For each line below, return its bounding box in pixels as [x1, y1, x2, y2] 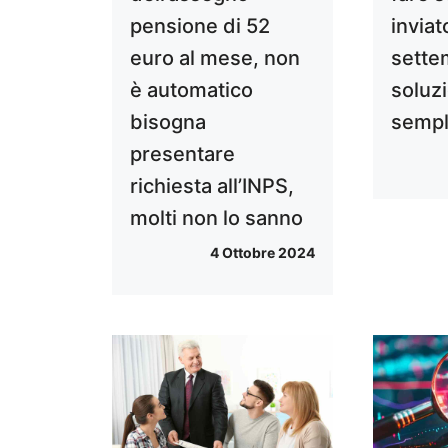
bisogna [130, 110, 206, 135]
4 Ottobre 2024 [210, 244, 316, 262]
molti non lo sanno [130, 206, 303, 231]
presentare [130, 142, 235, 167]
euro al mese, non [130, 46, 300, 71]
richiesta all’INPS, [130, 174, 294, 199]
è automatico [130, 78, 253, 103]
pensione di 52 [130, 14, 270, 39]
